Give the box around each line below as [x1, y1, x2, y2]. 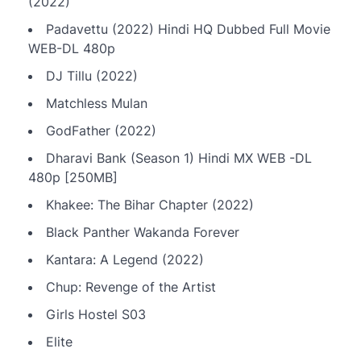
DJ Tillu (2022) [46, 67, 138, 84]
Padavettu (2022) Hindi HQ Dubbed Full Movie [46, 20, 330, 37]
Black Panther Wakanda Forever [46, 223, 239, 240]
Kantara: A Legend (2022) [46, 251, 204, 268]
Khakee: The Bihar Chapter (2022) [46, 196, 254, 213]
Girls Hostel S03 [46, 305, 146, 322]
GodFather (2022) [46, 122, 156, 139]
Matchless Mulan [46, 94, 147, 111]
